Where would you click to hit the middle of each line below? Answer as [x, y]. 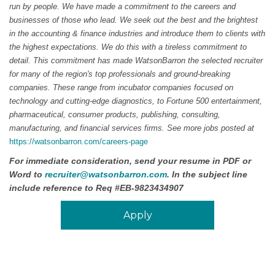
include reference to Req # [64, 188]
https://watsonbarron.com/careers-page [79, 141]
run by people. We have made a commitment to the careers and [122, 6]
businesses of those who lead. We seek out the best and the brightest [134, 20]
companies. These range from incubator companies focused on [121, 87]
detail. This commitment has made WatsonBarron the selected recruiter [136, 60]
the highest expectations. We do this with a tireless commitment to [128, 47]
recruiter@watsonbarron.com [106, 174]
